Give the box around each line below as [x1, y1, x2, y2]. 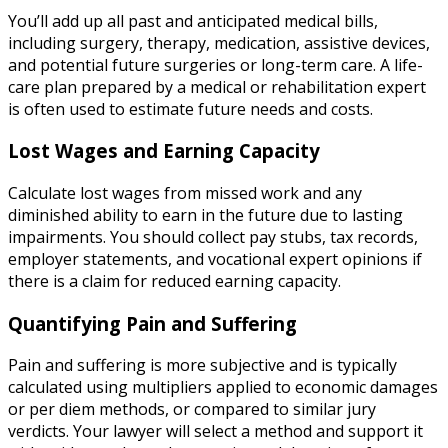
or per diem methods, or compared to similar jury [8, 398, 376, 421]
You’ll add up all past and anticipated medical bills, [8, 9, 378, 32]
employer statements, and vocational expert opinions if [8, 248, 422, 270]
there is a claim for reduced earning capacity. [8, 270, 341, 292]
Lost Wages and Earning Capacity [8, 138, 320, 164]
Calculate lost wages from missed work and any [8, 182, 362, 204]
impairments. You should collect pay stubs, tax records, [8, 226, 418, 248]
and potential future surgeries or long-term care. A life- [8, 53, 423, 76]
